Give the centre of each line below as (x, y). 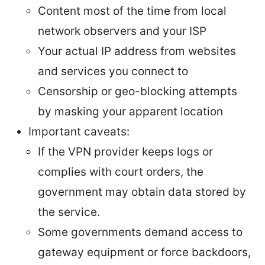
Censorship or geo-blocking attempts (138, 91)
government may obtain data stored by (142, 192)
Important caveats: (79, 131)
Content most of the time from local (132, 11)
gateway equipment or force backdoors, (144, 252)
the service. (69, 212)
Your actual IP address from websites (137, 51)
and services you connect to (113, 71)
